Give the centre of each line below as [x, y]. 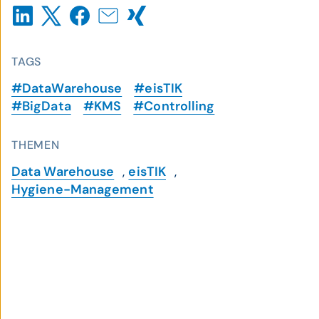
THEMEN [36, 145]
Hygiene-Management [83, 189]
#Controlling [174, 106]
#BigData [41, 106]
